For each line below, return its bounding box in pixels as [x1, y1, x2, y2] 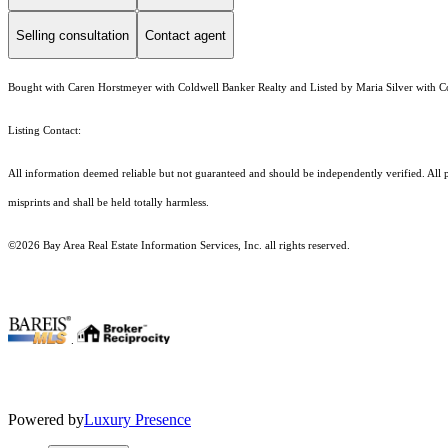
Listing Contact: [8, 125, 87, 137]
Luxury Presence [84, 411, 191, 429]
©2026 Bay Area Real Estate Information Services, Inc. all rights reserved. [8, 240, 350, 252]
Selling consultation [16, 27, 129, 43]
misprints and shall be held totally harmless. [8, 197, 212, 209]
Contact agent [145, 27, 226, 43]
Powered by [8, 411, 84, 429]
